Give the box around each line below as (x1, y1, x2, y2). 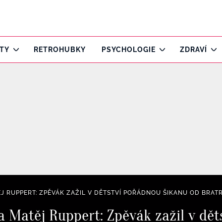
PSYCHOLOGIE (102, 46, 156, 54)
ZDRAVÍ (180, 46, 207, 54)
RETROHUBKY (34, 46, 86, 54)
